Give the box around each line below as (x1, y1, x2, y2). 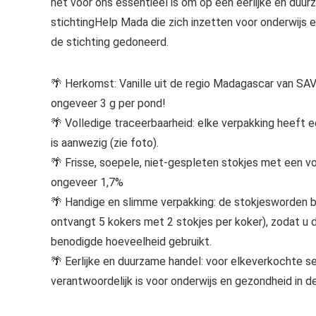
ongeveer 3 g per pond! (51, 97, 166, 110)
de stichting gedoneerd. (51, 35, 169, 49)
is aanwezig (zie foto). (51, 136, 159, 150)
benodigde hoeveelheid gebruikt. (51, 235, 212, 248)
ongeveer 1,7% (51, 176, 123, 189)
